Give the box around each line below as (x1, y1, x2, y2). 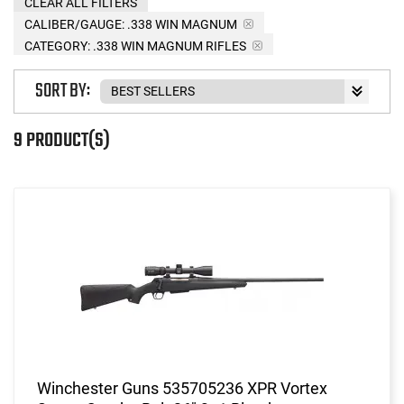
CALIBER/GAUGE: (24, 16, 124, 32)
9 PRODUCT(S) (14, 124, 110, 156)
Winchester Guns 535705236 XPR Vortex (37, 378, 327, 398)
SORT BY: (35, 76, 90, 107)
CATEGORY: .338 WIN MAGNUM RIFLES (24, 38, 246, 53)
